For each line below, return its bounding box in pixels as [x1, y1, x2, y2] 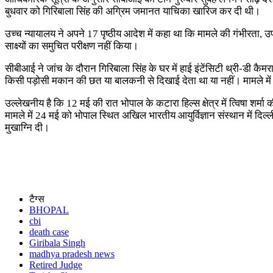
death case [29, 226, 69, 237]
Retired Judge [29, 259, 82, 270]
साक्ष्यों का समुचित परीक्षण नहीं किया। [5, 40, 138, 52]
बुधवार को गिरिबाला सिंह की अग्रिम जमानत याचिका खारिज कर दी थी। [5, 5, 260, 17]
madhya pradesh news [29, 248, 115, 259]
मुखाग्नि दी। [5, 121, 49, 133]
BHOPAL [29, 204, 69, 215]
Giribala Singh [29, 237, 85, 248]
